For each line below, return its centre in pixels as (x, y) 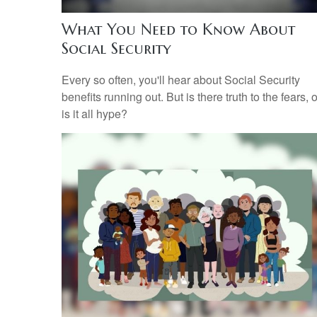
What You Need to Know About (178, 30)
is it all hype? (94, 113)
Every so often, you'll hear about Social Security (181, 79)
